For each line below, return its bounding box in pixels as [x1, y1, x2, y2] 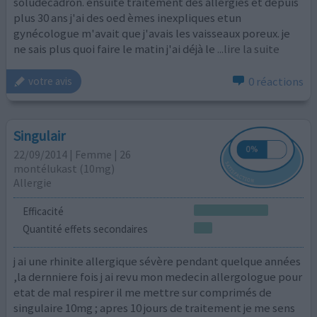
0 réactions [248, 73, 304, 89]
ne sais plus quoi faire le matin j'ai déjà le [13, 40, 216, 57]
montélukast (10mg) [13, 161, 115, 176]
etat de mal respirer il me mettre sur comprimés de [13, 284, 272, 300]
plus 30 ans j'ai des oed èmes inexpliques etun [13, 9, 242, 25]
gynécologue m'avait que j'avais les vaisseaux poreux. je [13, 25, 291, 41]
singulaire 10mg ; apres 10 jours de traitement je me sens [13, 299, 296, 316]
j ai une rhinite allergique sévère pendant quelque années [13, 253, 301, 269]
